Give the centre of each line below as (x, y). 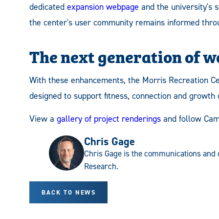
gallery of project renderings (109, 119)
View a (43, 119)
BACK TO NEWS (69, 193)
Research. (101, 166)
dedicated (48, 7)
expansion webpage (103, 7)
